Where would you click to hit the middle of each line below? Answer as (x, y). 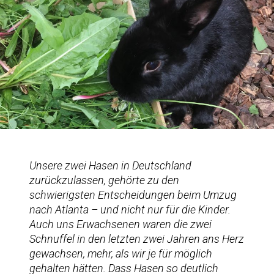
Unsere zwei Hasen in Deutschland (110, 165)
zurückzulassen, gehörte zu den (104, 180)
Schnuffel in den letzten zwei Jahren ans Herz (137, 239)
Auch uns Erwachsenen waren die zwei (120, 224)
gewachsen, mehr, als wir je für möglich (121, 253)
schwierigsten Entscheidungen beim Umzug (133, 194)
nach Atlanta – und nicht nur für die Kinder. (130, 209)
